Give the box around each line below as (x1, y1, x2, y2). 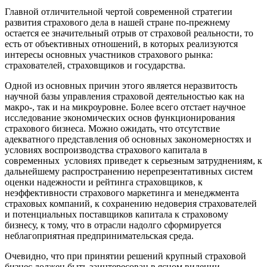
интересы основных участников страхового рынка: (5, 49, 213, 60)
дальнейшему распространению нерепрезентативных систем (5, 166, 253, 176)
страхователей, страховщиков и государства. (5, 60, 185, 70)
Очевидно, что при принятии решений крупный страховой (5, 250, 246, 261)
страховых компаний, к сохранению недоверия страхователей (5, 198, 257, 209)
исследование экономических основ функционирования (5, 112, 235, 123)
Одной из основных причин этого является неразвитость (5, 80, 237, 91)
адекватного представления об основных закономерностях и (5, 133, 252, 144)
